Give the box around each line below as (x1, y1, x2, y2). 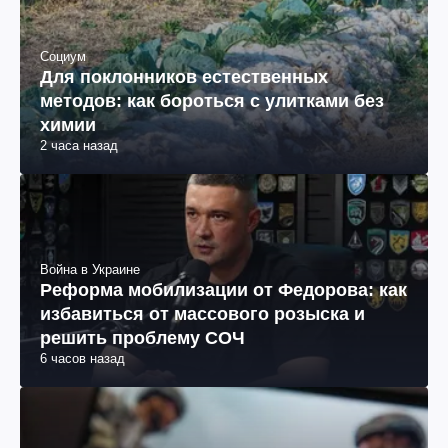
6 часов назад (40, 351, 125, 367)
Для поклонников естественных (40, 66, 328, 87)
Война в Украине (40, 262, 140, 278)
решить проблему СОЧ (40, 328, 245, 349)
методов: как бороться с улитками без (40, 90, 384, 111)
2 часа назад (40, 137, 118, 153)
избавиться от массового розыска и (40, 304, 365, 325)
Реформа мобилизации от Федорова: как (40, 280, 407, 301)
